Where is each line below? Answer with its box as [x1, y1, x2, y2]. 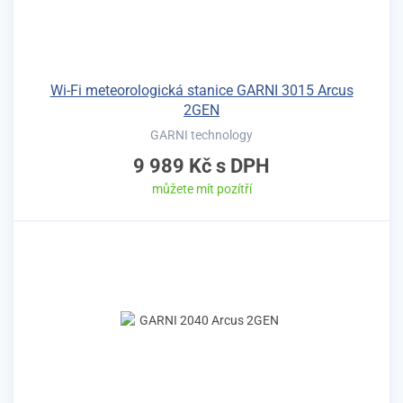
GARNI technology [150, 127, 253, 142]
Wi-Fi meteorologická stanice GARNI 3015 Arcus [49, 81, 354, 99]
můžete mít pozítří [151, 181, 252, 196]
